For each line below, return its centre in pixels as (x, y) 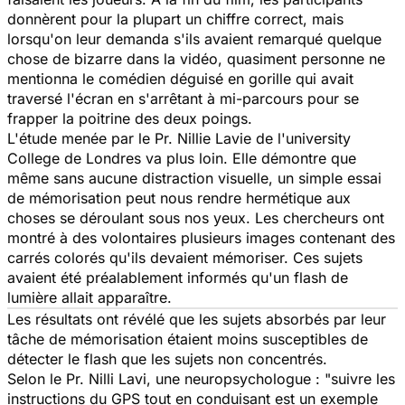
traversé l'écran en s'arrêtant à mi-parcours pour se (183, 98)
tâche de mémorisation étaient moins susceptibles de (188, 339)
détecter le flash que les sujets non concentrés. (167, 358)
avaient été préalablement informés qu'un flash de (178, 277)
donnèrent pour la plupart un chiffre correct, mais (175, 19)
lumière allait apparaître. (89, 297)
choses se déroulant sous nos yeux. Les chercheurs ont (196, 217)
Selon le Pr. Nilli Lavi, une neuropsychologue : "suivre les (201, 378)
